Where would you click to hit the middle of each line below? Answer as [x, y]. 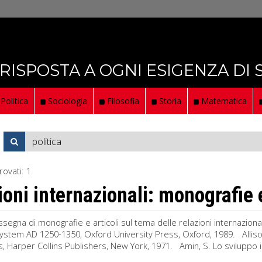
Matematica [223, 101]
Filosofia [122, 101]
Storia [169, 101]
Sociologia [66, 101]
